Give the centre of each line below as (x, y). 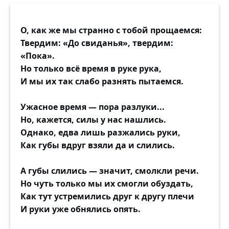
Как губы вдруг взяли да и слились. (98, 145)
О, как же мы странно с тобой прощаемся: (111, 30)
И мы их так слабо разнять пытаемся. (102, 81)
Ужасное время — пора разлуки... (93, 107)
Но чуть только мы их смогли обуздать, (107, 184)
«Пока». (38, 56)
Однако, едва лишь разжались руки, (100, 132)
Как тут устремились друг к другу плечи (107, 196)
